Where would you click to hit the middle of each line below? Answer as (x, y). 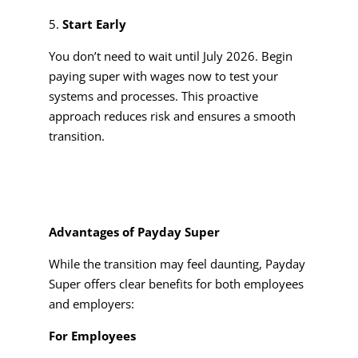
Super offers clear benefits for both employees (176, 283)
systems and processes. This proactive (153, 95)
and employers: (91, 303)
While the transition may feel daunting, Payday (177, 263)
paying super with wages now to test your (163, 76)
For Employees (92, 335)
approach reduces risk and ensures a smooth (172, 115)
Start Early (94, 24)
